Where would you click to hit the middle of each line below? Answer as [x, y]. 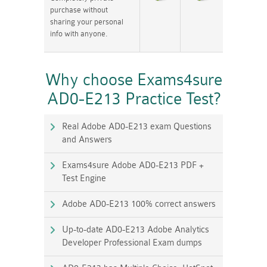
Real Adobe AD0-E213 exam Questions [137, 126]
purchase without [79, 10]
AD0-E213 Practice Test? [133, 99]
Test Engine [84, 178]
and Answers [87, 139]
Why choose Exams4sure [133, 80]
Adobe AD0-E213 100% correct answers [139, 204]
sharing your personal [87, 21]
